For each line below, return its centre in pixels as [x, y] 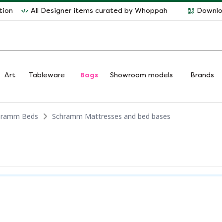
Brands [202, 75]
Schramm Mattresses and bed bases [111, 116]
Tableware [47, 75]
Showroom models [141, 75]
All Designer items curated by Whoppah [99, 11]
